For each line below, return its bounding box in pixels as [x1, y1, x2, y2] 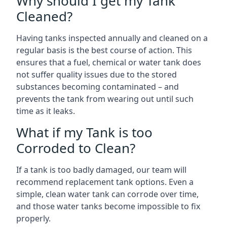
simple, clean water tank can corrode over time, [16, 188, 199, 200]
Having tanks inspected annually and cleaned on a [16, 32, 208, 44]
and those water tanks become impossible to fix [16, 200, 200, 212]
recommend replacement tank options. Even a [16, 176, 194, 187]
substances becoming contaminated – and [16, 81, 179, 92]
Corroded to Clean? [16, 138, 135, 157]
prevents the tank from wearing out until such [16, 93, 194, 104]
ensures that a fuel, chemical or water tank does [16, 56, 201, 68]
